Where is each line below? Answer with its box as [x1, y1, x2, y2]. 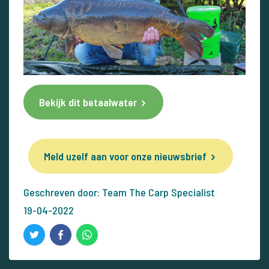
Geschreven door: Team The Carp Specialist [23, 186, 215, 199]
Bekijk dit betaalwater [39, 95, 137, 109]
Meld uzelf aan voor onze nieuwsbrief [44, 150, 207, 163]
